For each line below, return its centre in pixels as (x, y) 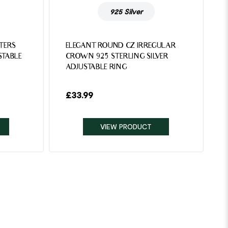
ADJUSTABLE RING (96, 68)
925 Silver (126, 11)
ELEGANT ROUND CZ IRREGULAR (121, 47)
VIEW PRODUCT (126, 126)
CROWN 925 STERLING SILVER (117, 57)
